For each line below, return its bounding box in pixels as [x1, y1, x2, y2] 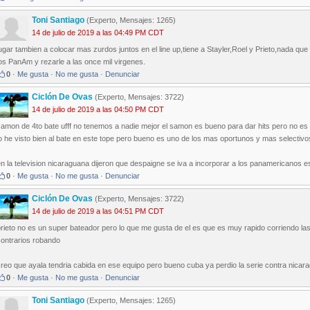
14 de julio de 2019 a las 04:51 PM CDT [32, 207, 164, 216]
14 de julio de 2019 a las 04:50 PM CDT [32, 105, 164, 114]
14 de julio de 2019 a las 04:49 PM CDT [32, 28, 164, 37]
